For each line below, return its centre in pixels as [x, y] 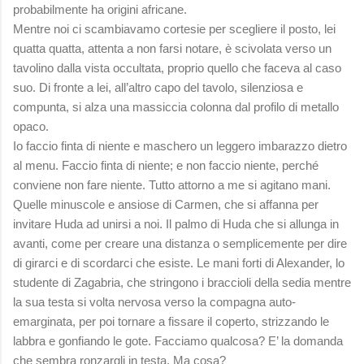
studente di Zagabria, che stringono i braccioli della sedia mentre [182, 282]
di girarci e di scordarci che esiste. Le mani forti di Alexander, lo [179, 262]
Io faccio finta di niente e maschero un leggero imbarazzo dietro [180, 145]
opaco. [31, 126]
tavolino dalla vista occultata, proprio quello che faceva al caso [177, 67]
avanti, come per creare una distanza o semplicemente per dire [180, 243]
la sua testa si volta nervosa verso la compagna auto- [154, 301]
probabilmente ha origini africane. [100, 9]
